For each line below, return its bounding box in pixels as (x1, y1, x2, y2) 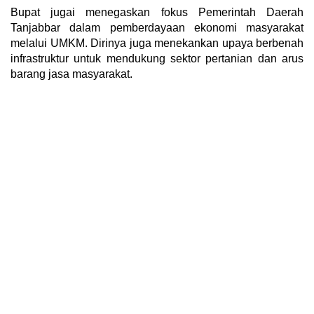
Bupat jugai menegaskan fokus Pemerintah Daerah (11, 6, 303, 18)
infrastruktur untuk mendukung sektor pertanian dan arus (11, 52, 303, 64)
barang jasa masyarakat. (11, 67, 132, 80)
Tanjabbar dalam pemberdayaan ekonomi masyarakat (11, 21, 303, 34)
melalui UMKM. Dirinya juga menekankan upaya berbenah (11, 36, 303, 49)
